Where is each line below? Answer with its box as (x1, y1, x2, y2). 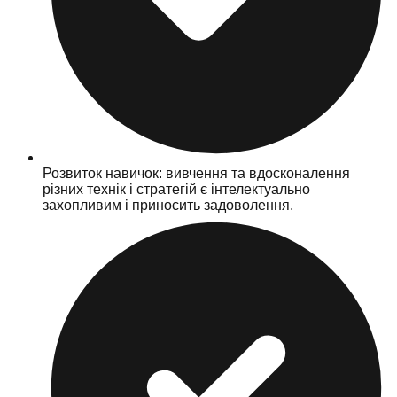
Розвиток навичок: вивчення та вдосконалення (43, 165, 350, 181)
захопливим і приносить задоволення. (43, 197, 293, 213)
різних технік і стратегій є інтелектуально (43, 181, 310, 197)
